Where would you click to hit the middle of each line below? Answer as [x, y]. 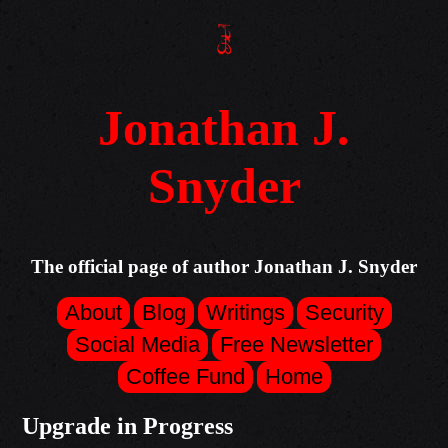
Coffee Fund [185, 376]
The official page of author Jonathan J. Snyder [224, 267]
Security [344, 312]
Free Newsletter [296, 344]
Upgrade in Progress [128, 425]
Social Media [137, 344]
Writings [245, 312]
